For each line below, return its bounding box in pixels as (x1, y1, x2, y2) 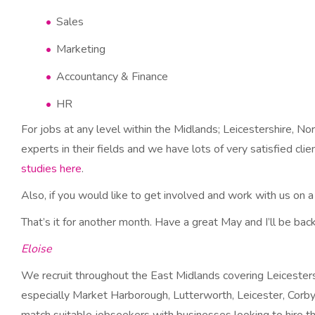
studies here (21, 161, 82, 176)
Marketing (56, 41, 105, 57)
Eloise (21, 241, 52, 257)
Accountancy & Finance (56, 69, 168, 84)
